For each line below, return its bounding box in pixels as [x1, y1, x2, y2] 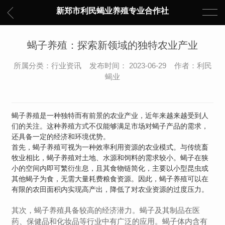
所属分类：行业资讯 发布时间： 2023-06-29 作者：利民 [13, 61, 212, 70]
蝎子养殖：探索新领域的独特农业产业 [27, 40, 198, 51]
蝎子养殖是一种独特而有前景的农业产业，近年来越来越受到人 [12, 111, 209, 120]
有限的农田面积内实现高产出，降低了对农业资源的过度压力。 [12, 185, 209, 193]
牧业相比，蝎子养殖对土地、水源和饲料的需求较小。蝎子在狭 [12, 154, 209, 162]
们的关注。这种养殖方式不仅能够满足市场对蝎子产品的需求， [12, 122, 209, 130]
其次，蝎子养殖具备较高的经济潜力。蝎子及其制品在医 [12, 206, 200, 214]
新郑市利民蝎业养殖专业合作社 [56, 7, 169, 15]
